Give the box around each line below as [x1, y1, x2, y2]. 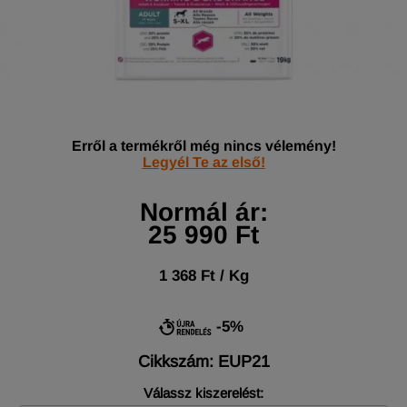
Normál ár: [139, 198, 268, 226]
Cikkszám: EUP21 [137, 352, 270, 371]
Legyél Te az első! [142, 154, 265, 170]
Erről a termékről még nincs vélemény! [71, 138, 336, 154]
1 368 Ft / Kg [158, 267, 249, 284]
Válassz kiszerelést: [144, 385, 263, 401]
